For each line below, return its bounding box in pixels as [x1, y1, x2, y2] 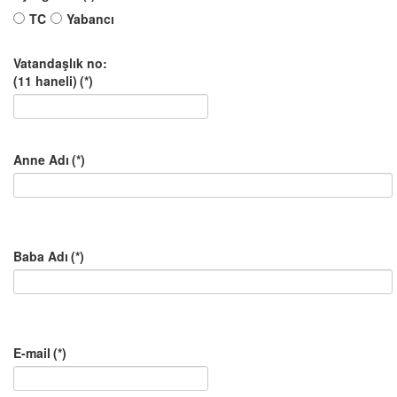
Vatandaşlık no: [13, 54, 107, 72]
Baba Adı [13, 247, 68, 265]
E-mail [13, 344, 51, 362]
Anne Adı [13, 151, 69, 168]
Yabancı [66, 10, 114, 27]
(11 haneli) [13, 72, 77, 90]
